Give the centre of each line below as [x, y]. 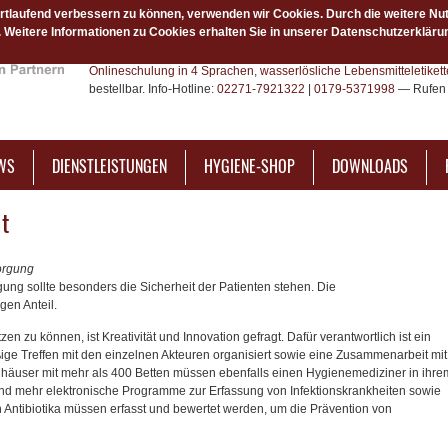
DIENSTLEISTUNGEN [109, 166]
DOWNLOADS [370, 166]
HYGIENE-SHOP [249, 166]
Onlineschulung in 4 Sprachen [171, 71]
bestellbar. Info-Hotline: [153, 89]
